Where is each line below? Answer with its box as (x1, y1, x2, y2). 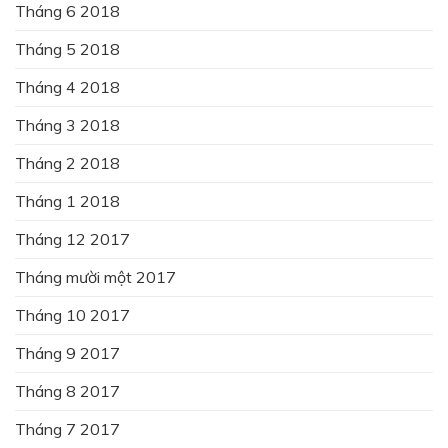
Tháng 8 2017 (15, 380, 120, 401)
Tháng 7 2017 (15, 418, 120, 439)
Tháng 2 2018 (15, 152, 120, 173)
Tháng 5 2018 (15, 38, 120, 59)
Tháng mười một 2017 (15, 266, 176, 287)
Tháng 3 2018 (15, 114, 120, 135)
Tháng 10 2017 (15, 304, 130, 325)
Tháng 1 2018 (15, 190, 120, 211)
